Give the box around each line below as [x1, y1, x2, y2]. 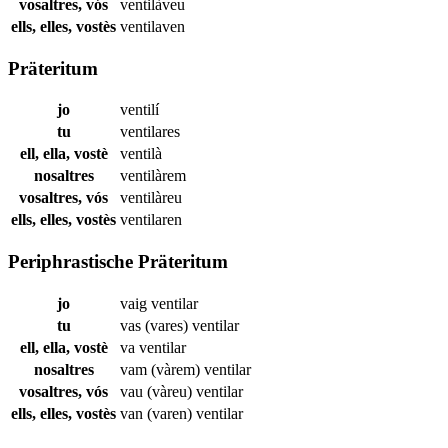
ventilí [120, 101, 159, 119]
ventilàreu [120, 189, 182, 207]
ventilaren [120, 211, 182, 229]
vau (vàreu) [120, 382, 196, 400]
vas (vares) [120, 316, 192, 334]
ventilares [120, 123, 180, 141]
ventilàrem [120, 167, 186, 185]
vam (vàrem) [120, 360, 204, 378]
